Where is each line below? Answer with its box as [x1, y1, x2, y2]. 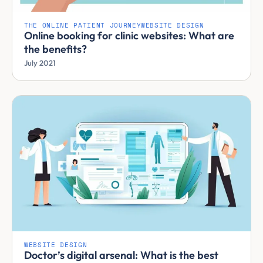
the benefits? [24, 42, 87, 56]
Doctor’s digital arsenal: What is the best [24, 248, 218, 262]
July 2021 [24, 58, 56, 68]
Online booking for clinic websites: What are [24, 29, 234, 43]
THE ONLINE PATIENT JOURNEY [24, 22, 141, 29]
